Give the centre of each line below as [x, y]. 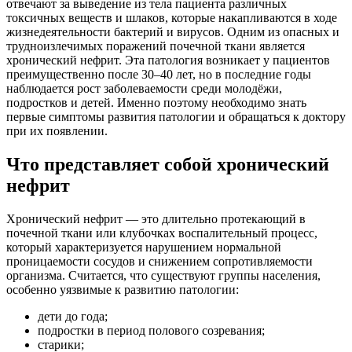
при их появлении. [57, 130]
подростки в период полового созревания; [151, 330]
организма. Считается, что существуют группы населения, [163, 275]
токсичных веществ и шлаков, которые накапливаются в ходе [172, 17]
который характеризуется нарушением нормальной [144, 247]
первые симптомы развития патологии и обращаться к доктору [176, 116]
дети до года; [73, 316]
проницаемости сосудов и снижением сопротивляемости [159, 261]
